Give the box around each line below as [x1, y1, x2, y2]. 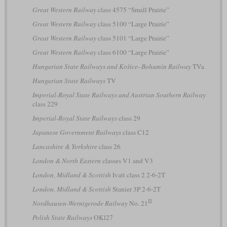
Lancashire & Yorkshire [32, 141, 97, 151]
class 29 [117, 113, 140, 123]
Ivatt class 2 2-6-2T [110, 170, 165, 179]
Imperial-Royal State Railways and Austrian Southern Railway [32, 90, 206, 99]
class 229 [32, 99, 58, 108]
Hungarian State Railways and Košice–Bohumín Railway [32, 61, 191, 71]
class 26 [97, 141, 121, 151]
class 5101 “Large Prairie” [96, 33, 169, 43]
